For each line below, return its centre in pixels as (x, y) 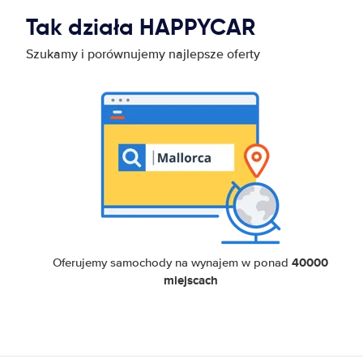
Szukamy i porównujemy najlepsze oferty (143, 54)
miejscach (190, 280)
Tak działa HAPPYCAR (141, 27)
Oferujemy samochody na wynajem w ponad (173, 262)
